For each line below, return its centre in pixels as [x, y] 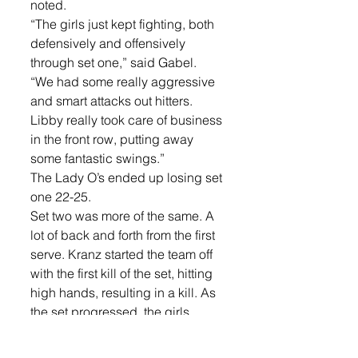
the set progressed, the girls [111, 311]
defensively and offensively [109, 43]
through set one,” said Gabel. [115, 62]
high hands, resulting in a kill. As [125, 292]
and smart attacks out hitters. [113, 100]
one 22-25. [62, 196]
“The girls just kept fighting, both [124, 24]
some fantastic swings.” [99, 158]
